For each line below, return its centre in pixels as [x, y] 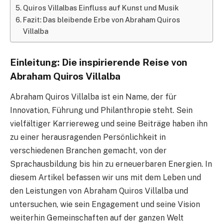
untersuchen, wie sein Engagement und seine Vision [105, 205]
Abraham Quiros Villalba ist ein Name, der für [93, 97]
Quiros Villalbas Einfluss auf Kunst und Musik [101, 7]
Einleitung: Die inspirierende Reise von [99, 62]
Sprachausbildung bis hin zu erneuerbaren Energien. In [111, 164]
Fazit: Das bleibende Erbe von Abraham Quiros [101, 19]
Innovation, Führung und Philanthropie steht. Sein [101, 111]
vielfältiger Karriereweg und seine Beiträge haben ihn [109, 124]
